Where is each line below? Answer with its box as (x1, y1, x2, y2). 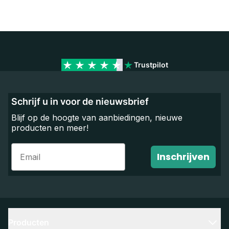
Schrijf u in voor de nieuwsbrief (11, 96, 149, 107)
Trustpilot (133, 60, 168, 69)
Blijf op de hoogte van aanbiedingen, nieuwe (11, 112, 182, 123)
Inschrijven (157, 150, 210, 163)
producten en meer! (11, 123, 88, 133)
